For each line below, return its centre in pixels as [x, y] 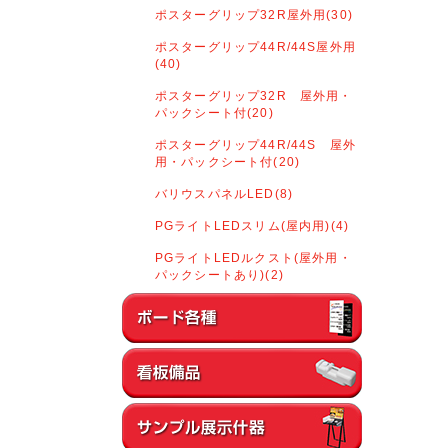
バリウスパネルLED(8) [224, 193]
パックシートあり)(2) [219, 274]
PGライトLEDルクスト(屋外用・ [253, 257]
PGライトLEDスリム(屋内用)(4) [252, 225]
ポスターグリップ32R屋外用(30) [254, 14]
